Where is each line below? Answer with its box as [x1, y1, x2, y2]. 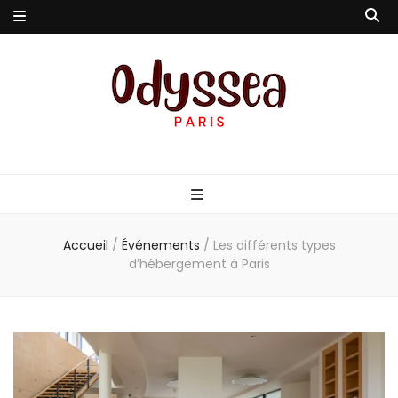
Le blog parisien [13, 138, 98, 153]
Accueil [62, 236, 108, 254]
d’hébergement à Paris [128, 255, 270, 273]
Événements [121, 236, 203, 254]
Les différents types [212, 236, 336, 254]
